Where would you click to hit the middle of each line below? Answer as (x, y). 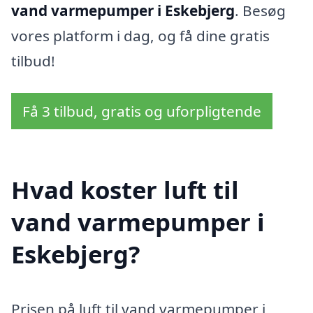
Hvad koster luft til (125, 190)
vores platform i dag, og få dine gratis (140, 35)
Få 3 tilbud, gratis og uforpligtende (142, 111)
